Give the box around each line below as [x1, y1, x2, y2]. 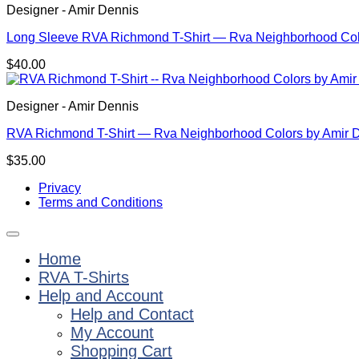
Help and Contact [71, 305, 194, 324]
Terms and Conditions [38, 196, 163, 210]
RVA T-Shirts [38, 268, 129, 287]
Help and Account [38, 287, 163, 305]
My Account [71, 324, 154, 342]
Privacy [38, 181, 81, 196]
